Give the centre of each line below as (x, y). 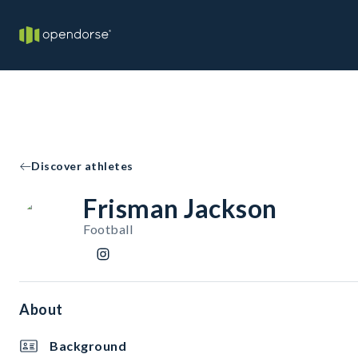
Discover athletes (82, 166)
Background (88, 346)
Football (108, 229)
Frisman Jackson (180, 208)
